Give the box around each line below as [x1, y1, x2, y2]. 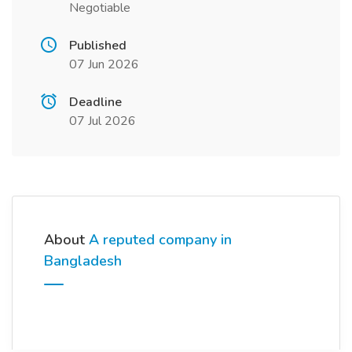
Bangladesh [44, 251, 122, 270]
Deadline [69, 93, 122, 111]
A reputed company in [89, 230, 232, 249]
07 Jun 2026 [69, 56, 139, 73]
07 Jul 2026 [69, 112, 136, 130]
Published [69, 37, 126, 54]
